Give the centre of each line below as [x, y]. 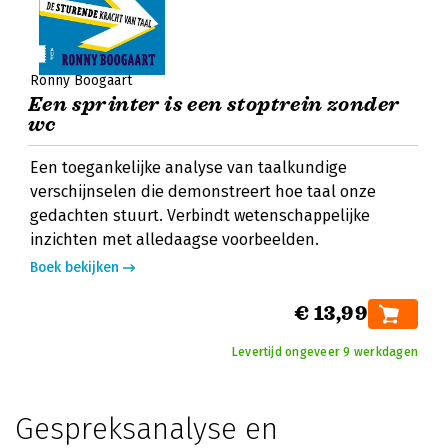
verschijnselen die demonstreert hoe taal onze [203, 191]
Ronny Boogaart [81, 80]
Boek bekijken [74, 267]
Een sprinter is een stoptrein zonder [214, 104]
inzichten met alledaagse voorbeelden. [174, 239]
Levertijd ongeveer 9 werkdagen [324, 352]
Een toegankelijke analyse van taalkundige [188, 167]
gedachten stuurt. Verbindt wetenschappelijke [200, 215]
